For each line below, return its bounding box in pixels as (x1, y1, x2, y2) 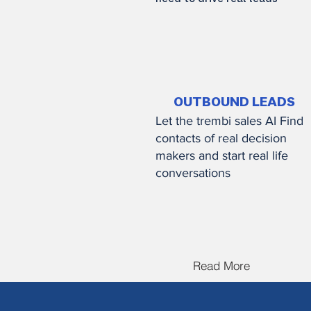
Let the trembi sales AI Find (155, 114, 303, 128)
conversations (155, 166, 230, 180)
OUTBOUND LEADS (173, 96, 295, 110)
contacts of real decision (155, 131, 287, 145)
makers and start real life (155, 149, 288, 162)
